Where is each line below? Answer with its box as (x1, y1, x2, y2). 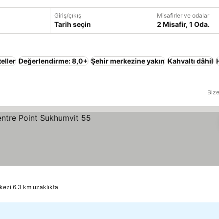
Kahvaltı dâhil (168, 57, 213, 65)
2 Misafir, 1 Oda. (156, 20, 210, 28)
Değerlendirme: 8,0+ (19, 57, 88, 65)
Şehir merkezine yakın (91, 57, 165, 65)
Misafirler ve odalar (156, 12, 209, 19)
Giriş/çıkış (54, 12, 81, 19)
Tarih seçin (54, 20, 91, 28)
